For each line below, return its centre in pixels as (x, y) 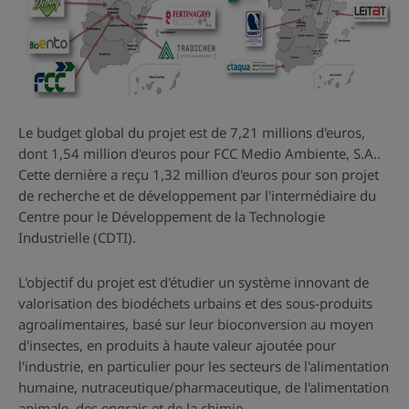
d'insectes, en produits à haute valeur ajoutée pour (177, 345)
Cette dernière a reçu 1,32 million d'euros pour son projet (199, 174)
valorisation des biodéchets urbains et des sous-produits (195, 303)
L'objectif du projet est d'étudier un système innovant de (194, 282)
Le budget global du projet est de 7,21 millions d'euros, (192, 132)
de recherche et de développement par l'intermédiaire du (197, 195)
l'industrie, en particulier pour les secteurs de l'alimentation (204, 366)
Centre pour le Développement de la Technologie (172, 216)
